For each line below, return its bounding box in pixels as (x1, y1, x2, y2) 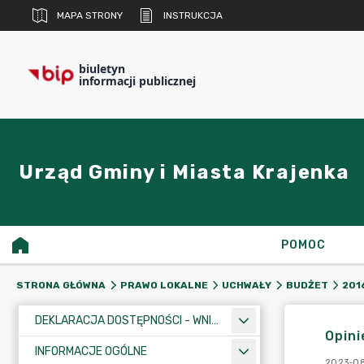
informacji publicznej (79, 73, 196, 89)
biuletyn (79, 61, 125, 76)
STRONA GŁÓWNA (16, 279, 106, 291)
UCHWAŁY (222, 279, 271, 291)
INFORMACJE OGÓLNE (35, 344, 147, 358)
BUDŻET (285, 279, 328, 291)
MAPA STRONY (57, 10, 123, 21)
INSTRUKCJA (163, 10, 223, 21)
